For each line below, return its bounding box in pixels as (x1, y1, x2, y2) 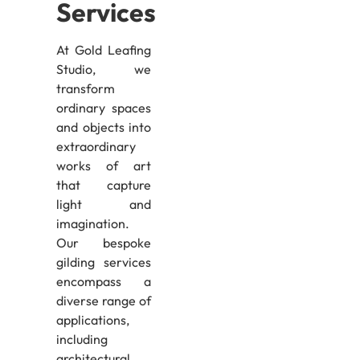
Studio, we (55, 61, 152, 78)
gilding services (55, 254, 152, 271)
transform (55, 80, 115, 97)
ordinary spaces (55, 100, 152, 117)
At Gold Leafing (55, 42, 152, 59)
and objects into (55, 119, 152, 136)
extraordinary (55, 138, 136, 155)
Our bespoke (55, 235, 152, 252)
